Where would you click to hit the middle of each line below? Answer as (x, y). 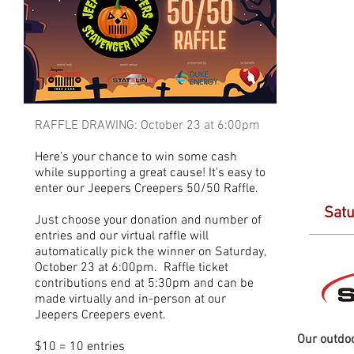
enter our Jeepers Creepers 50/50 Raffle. (147, 189)
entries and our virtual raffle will (122, 236)
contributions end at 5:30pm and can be (144, 284)
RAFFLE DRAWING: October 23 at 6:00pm (147, 126)
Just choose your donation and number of (148, 220)
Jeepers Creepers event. (100, 315)
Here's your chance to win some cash (136, 157)
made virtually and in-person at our (130, 299)
